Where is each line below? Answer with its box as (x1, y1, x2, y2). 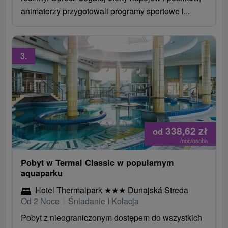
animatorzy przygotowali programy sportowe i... (21, 5, 190, 17)
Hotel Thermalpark (35, 184, 105, 196)
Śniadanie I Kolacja (68, 194, 139, 207)
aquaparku (21, 166, 63, 179)
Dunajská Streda (126, 184, 189, 196)
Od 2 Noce (21, 194, 60, 207)
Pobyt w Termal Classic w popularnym (21, 156, 175, 168)
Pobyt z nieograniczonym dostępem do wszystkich (21, 211, 203, 223)
